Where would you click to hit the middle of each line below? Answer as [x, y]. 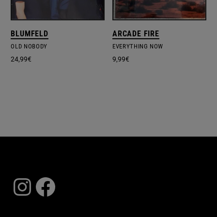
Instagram [63, 186]
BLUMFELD [30, 34]
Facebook [84, 186]
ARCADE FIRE [136, 34]
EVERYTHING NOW [138, 46]
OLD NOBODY [29, 46]
